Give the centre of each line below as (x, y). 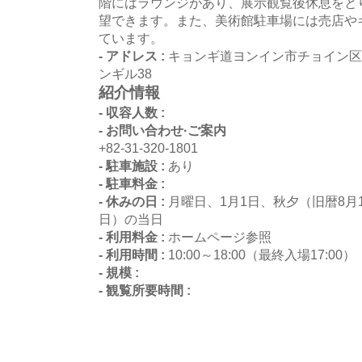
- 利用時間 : (133, 254)
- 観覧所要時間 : (145, 290)
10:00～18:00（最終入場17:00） (262, 254)
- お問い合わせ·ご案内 (162, 130)
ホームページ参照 (220, 236)
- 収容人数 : (132, 112)
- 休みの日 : (133, 201)
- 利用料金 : (133, 236)
